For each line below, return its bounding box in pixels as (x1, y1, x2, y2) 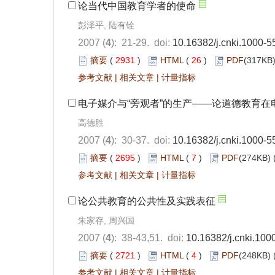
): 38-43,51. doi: (111, 233, 186, 243)
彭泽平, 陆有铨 (78, 20, 134, 30)
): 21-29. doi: (111, 37, 172, 48)
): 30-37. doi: (111, 135, 172, 145)
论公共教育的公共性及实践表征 (78, 196, 215, 206)
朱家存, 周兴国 (78, 215, 134, 225)
